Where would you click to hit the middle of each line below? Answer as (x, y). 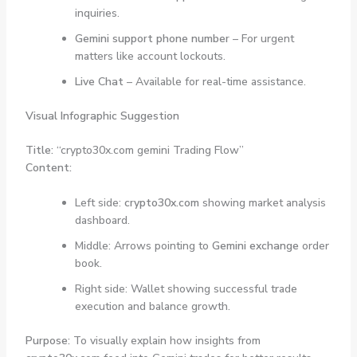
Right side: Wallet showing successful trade (186, 289)
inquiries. (97, 13)
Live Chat (99, 81)
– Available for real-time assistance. (214, 81)
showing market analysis (262, 203)
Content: (48, 167)
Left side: (99, 203)
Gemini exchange (255, 246)
